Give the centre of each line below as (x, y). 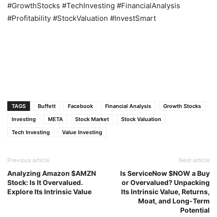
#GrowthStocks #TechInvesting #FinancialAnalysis (94, 6)
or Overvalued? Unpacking (166, 183)
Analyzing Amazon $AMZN (52, 173)
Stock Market (92, 119)
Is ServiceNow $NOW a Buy (165, 173)
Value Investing (82, 132)
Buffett (47, 106)
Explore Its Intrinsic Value (49, 192)
